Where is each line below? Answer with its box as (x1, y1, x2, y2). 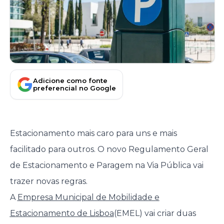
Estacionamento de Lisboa (9, 208, 114, 218)
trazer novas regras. (9, 176, 87, 186)
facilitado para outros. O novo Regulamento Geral (9, 144, 208, 154)
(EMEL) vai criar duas (113, 208, 196, 218)
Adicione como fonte (33, 76, 107, 84)
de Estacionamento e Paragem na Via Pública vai (9, 160, 203, 170)
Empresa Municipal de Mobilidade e (17, 192, 159, 202)
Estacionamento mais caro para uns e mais (9, 128, 177, 138)
